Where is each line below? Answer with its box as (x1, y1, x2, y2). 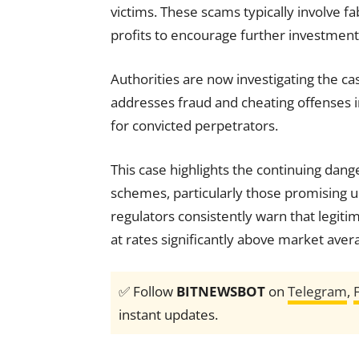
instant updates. (119, 305, 218, 325)
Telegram (288, 282, 347, 301)
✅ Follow (119, 282, 176, 301)
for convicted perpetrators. (111, 116, 278, 135)
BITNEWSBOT (176, 282, 265, 301)
